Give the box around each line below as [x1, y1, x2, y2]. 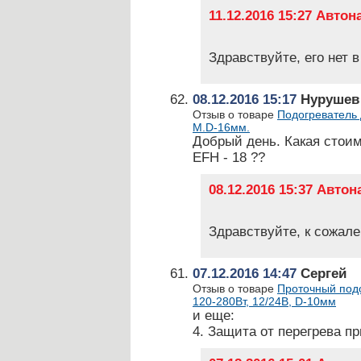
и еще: [193, 308, 234, 323]
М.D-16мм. [193, 121, 250, 134]
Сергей [297, 266, 346, 281]
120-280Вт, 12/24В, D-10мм [193, 295, 336, 308]
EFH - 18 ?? [193, 150, 265, 165]
